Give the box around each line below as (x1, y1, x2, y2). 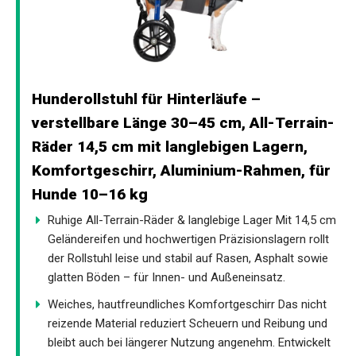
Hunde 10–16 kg (32, 185, 148, 204)
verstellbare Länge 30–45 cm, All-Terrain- (32, 114, 335, 133)
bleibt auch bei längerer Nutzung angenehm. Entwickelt (48, 335, 331, 350)
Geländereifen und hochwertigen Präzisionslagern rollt (48, 232, 329, 247)
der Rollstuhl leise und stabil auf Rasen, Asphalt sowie (48, 251, 328, 266)
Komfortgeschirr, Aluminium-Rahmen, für (32, 161, 331, 180)
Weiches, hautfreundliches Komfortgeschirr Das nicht (48, 297, 327, 312)
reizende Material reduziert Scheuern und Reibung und (48, 316, 327, 331)
